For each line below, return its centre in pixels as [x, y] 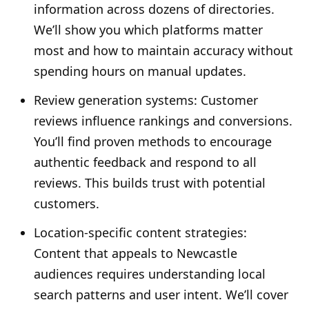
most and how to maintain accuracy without [163, 51]
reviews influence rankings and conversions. [163, 121]
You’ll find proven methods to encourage [153, 142]
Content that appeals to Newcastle [136, 253]
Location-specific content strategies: [140, 233]
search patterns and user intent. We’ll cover [161, 295]
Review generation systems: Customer [146, 100]
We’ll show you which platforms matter [148, 30]
